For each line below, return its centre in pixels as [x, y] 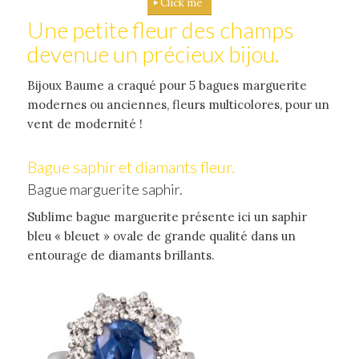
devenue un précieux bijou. [153, 54]
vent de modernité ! [85, 124]
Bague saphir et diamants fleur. [131, 167]
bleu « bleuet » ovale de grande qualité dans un [161, 236]
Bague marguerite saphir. [105, 190]
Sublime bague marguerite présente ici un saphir [167, 216]
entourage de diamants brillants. [121, 255]
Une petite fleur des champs [160, 30]
